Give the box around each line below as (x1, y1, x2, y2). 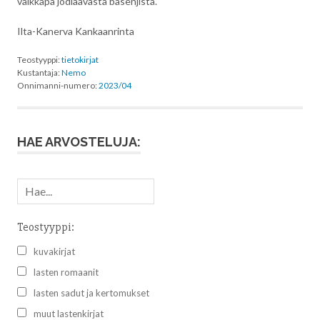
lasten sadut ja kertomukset (34, 286, 149, 299)
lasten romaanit (34, 266, 99, 278)
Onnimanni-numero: (17, 80, 99, 91)
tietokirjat (61, 54, 99, 65)
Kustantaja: (17, 67, 61, 78)
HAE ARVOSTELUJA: (17, 134, 141, 149)
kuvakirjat (34, 245, 75, 257)
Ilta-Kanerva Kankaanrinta (17, 25, 134, 37)
